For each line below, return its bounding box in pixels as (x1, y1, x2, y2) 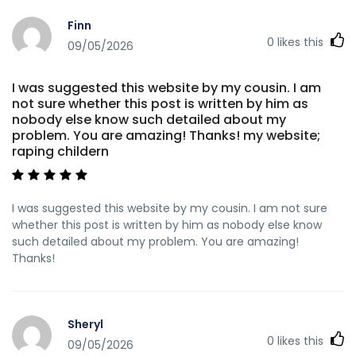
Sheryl (68, 316, 103, 333)
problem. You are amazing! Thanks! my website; (12, 126, 320, 145)
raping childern (12, 141, 109, 161)
